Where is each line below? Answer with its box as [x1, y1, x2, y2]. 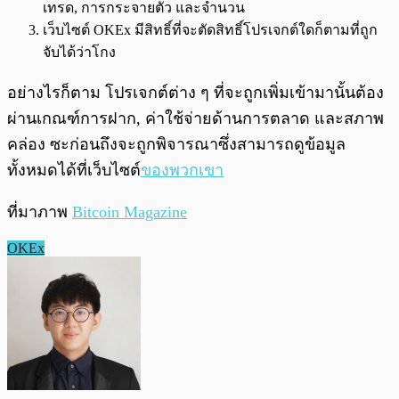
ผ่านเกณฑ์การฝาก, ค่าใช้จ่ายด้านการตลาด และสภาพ [7, 109, 384, 127]
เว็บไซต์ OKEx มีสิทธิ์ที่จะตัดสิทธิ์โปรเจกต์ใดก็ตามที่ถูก [43, 21, 378, 37]
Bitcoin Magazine [72, 202, 187, 221]
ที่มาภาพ [7, 202, 72, 221]
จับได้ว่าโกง [43, 44, 116, 60]
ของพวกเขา [141, 160, 224, 179]
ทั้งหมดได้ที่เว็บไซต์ [7, 160, 141, 179]
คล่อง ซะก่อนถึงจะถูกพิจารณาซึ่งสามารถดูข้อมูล [7, 134, 346, 153]
